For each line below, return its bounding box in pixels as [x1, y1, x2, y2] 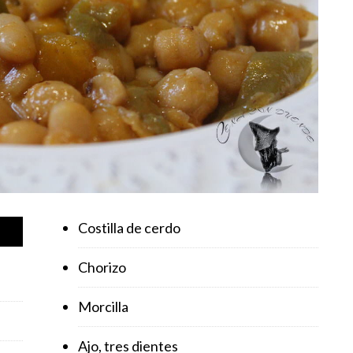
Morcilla [78, 297, 128, 315]
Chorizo [78, 258, 126, 276]
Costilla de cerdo [78, 218, 180, 236]
